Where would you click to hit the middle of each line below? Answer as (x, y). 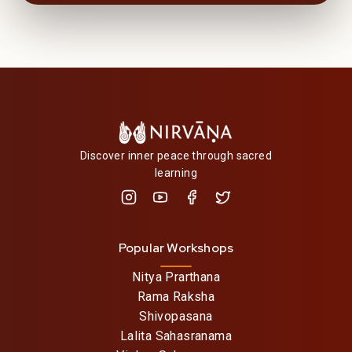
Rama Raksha (176, 297)
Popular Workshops (176, 248)
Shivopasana (176, 317)
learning (176, 173)
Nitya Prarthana (176, 277)
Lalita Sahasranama (176, 336)
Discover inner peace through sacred (176, 156)
